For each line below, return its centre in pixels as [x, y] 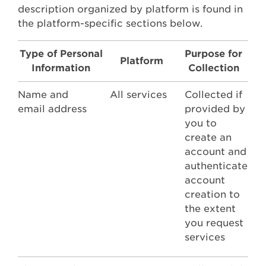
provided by [215, 109]
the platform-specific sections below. [110, 24]
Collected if [213, 95]
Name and [43, 95]
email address [52, 109]
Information [61, 68]
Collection [213, 68]
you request [214, 223]
